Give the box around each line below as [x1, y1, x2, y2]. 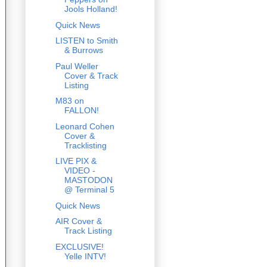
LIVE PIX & [55, 156, 97, 166]
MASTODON [64, 175, 113, 185]
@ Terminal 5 [64, 185, 114, 195]
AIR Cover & [55, 216, 102, 226]
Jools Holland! [64, 4, 117, 14]
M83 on [55, 96, 84, 106]
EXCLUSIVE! [55, 241, 104, 252]
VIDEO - [64, 166, 95, 176]
